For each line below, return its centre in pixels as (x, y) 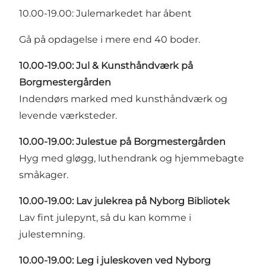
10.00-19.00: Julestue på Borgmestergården (122, 141)
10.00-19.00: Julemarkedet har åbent (105, 13)
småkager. (44, 175)
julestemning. (52, 234)
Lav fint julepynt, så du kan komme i (105, 217)
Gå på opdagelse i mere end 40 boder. (110, 39)
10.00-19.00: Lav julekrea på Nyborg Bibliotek (124, 201)
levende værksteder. (68, 115)
